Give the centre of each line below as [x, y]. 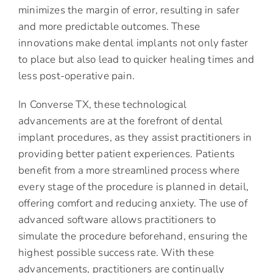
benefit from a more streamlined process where [129, 171]
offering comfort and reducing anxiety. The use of [133, 204]
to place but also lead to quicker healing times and [136, 60]
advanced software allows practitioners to [117, 220]
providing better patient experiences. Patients [127, 154]
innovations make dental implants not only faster [133, 43]
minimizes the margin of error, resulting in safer [129, 10]
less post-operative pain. [76, 76]
